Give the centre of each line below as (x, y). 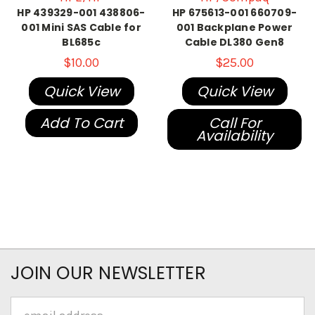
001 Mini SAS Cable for (81, 28)
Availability (234, 136)
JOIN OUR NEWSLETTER (108, 274)
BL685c (81, 43)
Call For (234, 123)
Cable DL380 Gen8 (234, 43)
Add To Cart (81, 123)
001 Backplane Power (234, 28)
